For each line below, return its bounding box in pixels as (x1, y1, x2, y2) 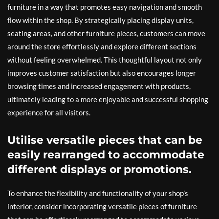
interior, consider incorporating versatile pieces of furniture (7, 202, 197, 211)
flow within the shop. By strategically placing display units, (7, 16, 194, 24)
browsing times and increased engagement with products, (7, 82, 191, 90)
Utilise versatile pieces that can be (7, 133, 202, 147)
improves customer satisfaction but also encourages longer (7, 68, 196, 77)
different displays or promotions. (7, 163, 192, 176)
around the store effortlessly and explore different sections (7, 42, 197, 51)
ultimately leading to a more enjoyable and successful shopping (7, 95, 208, 104)
